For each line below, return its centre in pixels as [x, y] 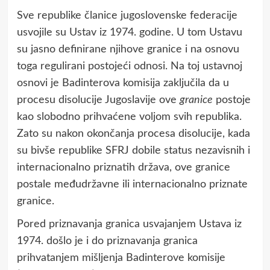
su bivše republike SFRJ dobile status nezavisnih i [133, 150]
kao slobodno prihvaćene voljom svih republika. [129, 117]
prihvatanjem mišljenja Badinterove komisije [121, 258]
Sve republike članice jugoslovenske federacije [127, 15]
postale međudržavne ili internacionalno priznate [132, 184]
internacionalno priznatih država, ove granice [123, 167]
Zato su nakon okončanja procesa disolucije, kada [133, 133]
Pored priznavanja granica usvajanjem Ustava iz [129, 224]
